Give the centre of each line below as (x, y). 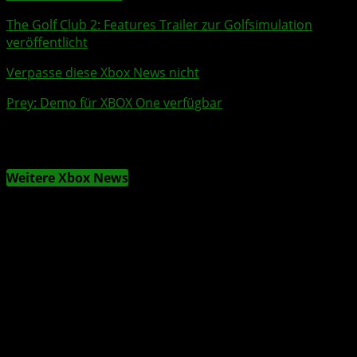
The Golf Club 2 (52, 24)
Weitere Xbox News (67, 178)
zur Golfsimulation (255, 24)
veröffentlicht (47, 42)
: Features (128, 24)
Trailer (179, 24)
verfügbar (191, 102)
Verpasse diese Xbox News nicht (103, 72)
